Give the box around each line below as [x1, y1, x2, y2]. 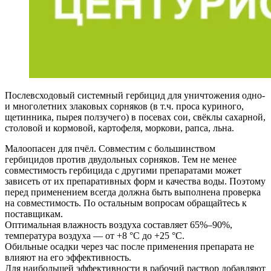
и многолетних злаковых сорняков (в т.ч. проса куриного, [5, 101, 244, 112]
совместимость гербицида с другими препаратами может [5, 165, 241, 176]
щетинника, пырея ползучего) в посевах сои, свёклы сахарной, [5, 112, 266, 123]
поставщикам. [5, 209, 63, 220]
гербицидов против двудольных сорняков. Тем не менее [5, 154, 237, 165]
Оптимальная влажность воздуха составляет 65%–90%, [5, 220, 232, 230]
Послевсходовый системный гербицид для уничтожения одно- [5, 90, 265, 101]
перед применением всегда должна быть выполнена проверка [5, 187, 261, 198]
